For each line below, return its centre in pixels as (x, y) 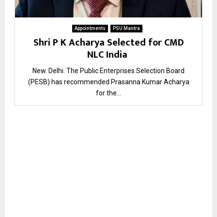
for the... (108, 93)
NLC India (108, 55)
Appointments (90, 29)
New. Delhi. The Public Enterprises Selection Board (108, 71)
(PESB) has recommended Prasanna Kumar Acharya (108, 82)
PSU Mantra (126, 29)
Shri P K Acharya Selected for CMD (108, 43)
